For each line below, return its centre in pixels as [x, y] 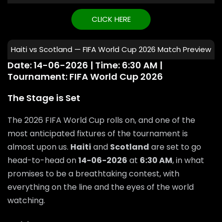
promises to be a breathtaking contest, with [93, 173]
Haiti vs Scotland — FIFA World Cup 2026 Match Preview [111, 49]
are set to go [175, 147]
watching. [26, 200]
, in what [188, 160]
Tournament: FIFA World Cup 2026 [85, 76]
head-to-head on [43, 160]
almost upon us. [39, 147]
